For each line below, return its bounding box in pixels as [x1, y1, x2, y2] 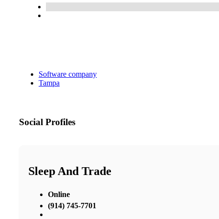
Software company [39, 70, 97, 79]
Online [48, 190, 70, 198]
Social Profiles [19, 117, 75, 128]
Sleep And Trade [28, 165, 111, 177]
